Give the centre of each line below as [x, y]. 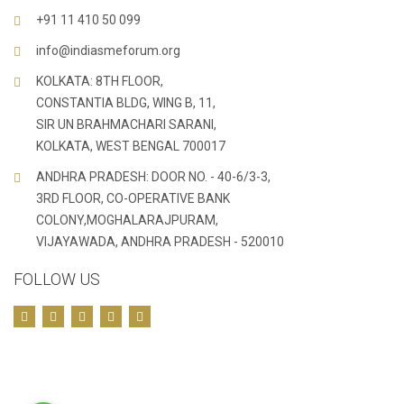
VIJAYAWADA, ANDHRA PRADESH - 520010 [160, 242]
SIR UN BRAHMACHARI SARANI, [126, 124]
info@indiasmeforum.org [108, 50]
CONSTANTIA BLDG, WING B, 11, [126, 103]
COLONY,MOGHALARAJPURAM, [127, 220]
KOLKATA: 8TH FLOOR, [100, 81]
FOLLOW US [57, 279]
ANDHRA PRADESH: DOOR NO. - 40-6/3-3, [153, 177]
